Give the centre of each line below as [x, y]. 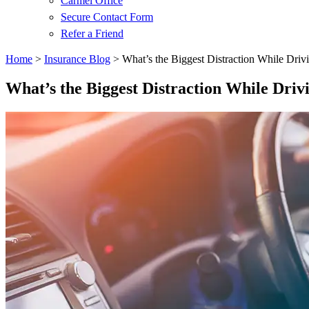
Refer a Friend [92, 33]
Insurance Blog [77, 59]
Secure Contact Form [107, 17]
